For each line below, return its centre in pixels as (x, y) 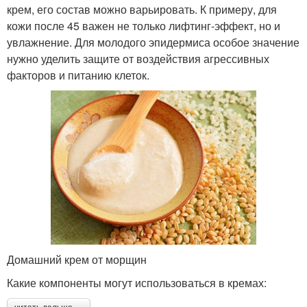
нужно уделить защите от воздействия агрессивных (138, 59)
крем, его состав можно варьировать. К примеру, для (142, 10)
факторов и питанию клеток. (78, 75)
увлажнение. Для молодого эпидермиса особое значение (153, 42)
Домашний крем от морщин (77, 260)
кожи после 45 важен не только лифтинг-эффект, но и (144, 26)
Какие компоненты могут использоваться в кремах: (137, 283)
